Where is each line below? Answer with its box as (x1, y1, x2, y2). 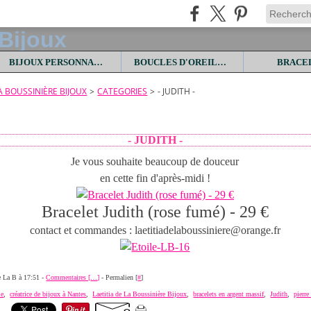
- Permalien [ (99, 274, 138, 281)
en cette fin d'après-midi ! (99, 172, 210, 184)
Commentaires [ (46, 274, 91, 281)
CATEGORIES (97, 85, 148, 97)
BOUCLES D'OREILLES (217, 56, 226, 67)
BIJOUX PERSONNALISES (93, 56, 103, 67)
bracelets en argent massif (193, 290, 264, 298)
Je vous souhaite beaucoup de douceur (71, 155, 239, 167)
